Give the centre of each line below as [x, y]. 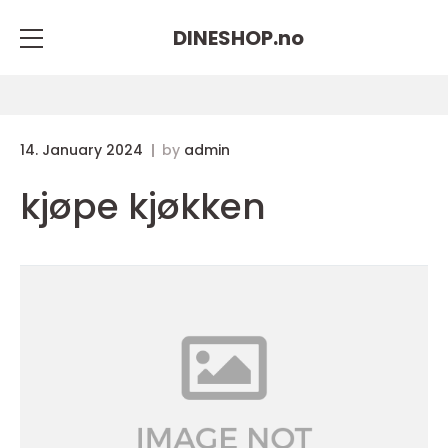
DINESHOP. [225, 37]
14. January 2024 [83, 150]
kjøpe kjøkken [143, 206]
